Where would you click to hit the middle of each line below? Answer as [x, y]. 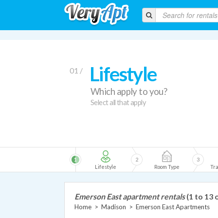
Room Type [167, 167]
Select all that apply [118, 102]
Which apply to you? [129, 91]
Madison [114, 207]
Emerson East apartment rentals [130, 196]
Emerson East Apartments [173, 207]
